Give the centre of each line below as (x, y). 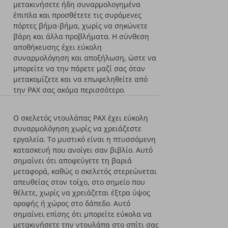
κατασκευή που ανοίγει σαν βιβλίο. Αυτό (83, 150)
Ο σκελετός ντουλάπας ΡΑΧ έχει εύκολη (81, 118)
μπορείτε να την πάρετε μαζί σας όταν (79, 68)
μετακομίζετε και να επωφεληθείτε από (81, 79)
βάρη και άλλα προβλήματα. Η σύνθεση (81, 36)
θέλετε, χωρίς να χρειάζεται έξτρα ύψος (82, 193)
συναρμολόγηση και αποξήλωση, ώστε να (85, 58)
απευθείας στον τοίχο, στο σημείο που (79, 182)
